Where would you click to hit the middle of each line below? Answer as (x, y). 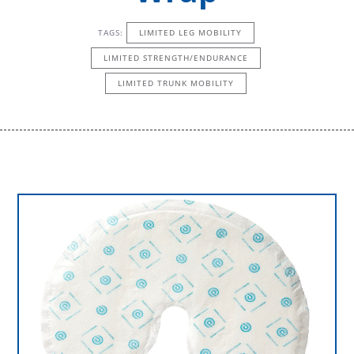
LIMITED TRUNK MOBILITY (176, 83)
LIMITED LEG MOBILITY (190, 32)
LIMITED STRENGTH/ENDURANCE (176, 57)
